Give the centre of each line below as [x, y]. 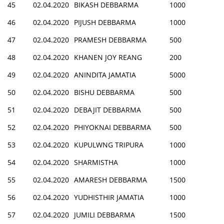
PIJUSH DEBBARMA [105, 22]
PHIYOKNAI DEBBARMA [112, 127]
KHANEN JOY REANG [108, 57]
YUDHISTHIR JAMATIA [109, 197]
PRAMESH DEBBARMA [110, 39]
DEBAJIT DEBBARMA [107, 109]
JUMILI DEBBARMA [104, 214]
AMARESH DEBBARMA [110, 179]
